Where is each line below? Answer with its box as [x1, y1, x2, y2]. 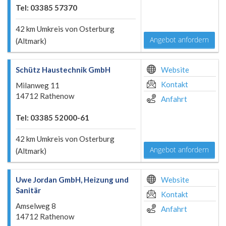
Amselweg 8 [16, 201, 56, 210]
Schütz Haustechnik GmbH [16, 65, 110, 74]
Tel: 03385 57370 [16, 3, 77, 12]
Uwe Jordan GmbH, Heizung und [16, 175, 129, 184]
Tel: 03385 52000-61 [16, 113, 89, 122]
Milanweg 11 [16, 81, 60, 90]
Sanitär [16, 186, 41, 195]
